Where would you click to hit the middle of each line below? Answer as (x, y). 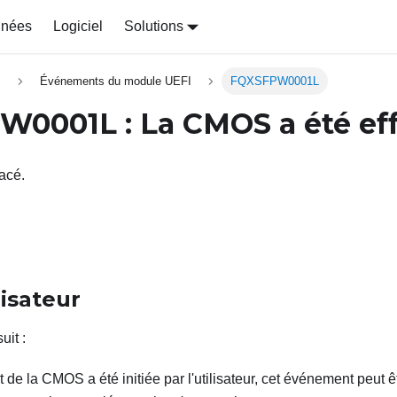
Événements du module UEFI (115, 82)
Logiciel (78, 26)
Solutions (153, 26)
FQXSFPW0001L (275, 82)
